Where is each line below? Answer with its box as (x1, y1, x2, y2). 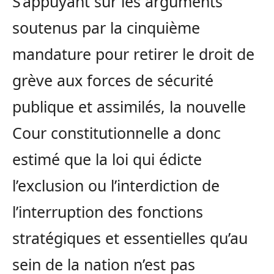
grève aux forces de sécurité (12, 70, 213, 91)
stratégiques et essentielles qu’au (12, 228, 248, 248)
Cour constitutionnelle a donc (12, 122, 221, 143)
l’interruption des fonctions (12, 201, 203, 222)
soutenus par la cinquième (12, 17, 200, 38)
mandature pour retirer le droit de (12, 43, 254, 64)
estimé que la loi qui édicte (12, 149, 202, 169)
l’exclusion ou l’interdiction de (12, 175, 220, 196)
